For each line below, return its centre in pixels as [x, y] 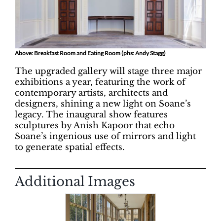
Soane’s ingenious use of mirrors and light [105, 137]
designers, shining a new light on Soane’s [103, 104]
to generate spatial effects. [70, 147]
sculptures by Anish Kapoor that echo [95, 126]
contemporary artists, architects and [91, 93]
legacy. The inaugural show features [91, 115]
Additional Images [75, 182]
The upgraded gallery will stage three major [108, 72]
